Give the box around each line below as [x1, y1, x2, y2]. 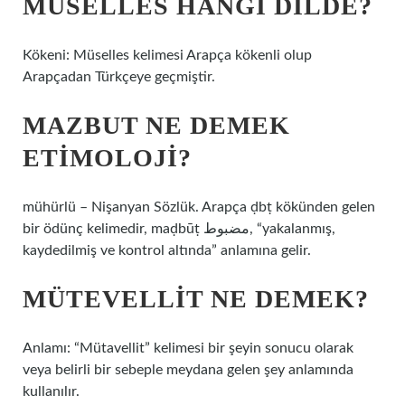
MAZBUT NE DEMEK [23, 111, 290, 139]
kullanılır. [23, 384, 80, 399]
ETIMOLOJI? [23, 144, 192, 172]
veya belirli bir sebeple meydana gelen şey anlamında [23, 363, 353, 377]
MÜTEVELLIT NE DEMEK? [23, 285, 369, 313]
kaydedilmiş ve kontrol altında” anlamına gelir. [23, 243, 311, 258]
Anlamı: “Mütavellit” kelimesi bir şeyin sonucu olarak [23, 341, 353, 355]
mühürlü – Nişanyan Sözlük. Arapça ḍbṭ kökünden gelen [23, 200, 375, 214]
